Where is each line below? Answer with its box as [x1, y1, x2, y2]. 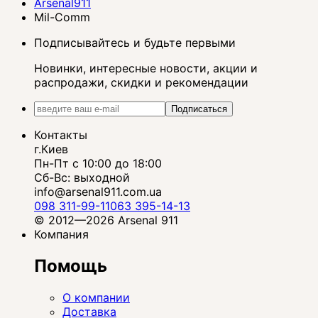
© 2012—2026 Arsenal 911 [34, 213, 178, 228]
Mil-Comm [34, 10, 90, 25]
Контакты [34, 128, 87, 143]
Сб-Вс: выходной [34, 170, 130, 185]
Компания [34, 227, 89, 242]
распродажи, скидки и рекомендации [34, 75, 248, 90]
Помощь [34, 255, 107, 276]
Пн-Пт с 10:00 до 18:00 [34, 156, 162, 171]
